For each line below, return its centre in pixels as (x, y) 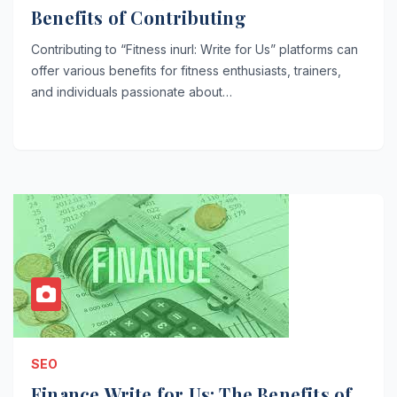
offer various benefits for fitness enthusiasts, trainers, (186, 70)
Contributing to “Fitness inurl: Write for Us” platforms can (195, 49)
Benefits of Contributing (139, 17)
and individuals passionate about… (132, 91)
